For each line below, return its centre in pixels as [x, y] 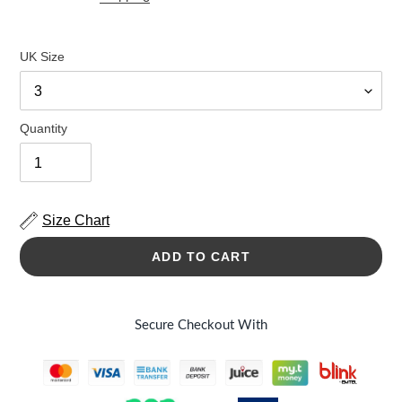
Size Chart [76, 221]
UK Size [42, 57]
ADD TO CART [201, 256]
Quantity [44, 129]
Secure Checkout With [201, 326]
